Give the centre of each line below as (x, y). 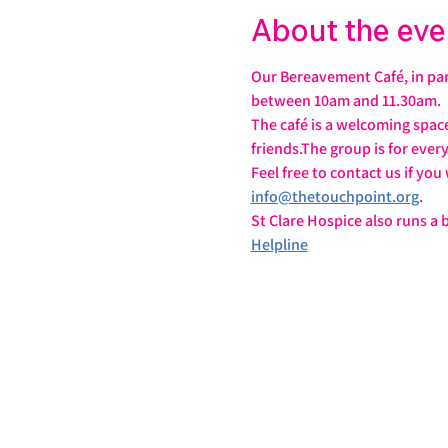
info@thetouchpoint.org (334, 196)
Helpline (279, 244)
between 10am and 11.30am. (345, 100)
